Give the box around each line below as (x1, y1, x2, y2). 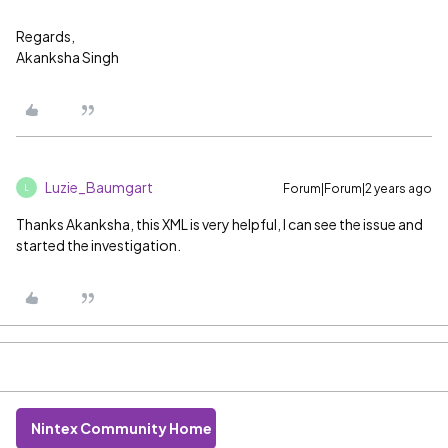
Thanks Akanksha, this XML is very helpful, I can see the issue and (16, 215, 423, 234)
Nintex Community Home (31, 419, 212, 438)
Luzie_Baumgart (45, 178, 153, 197)
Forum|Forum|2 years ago (283, 181, 432, 197)
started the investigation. (16, 236, 181, 255)
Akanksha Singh (16, 48, 119, 67)
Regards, (16, 27, 75, 46)
